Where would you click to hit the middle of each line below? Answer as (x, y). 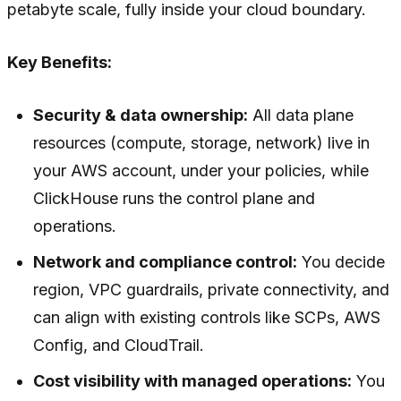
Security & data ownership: (141, 115)
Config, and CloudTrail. (119, 346)
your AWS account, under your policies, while (201, 171)
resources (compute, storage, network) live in (202, 143)
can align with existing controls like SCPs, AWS (207, 318)
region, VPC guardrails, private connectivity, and (212, 290)
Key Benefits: (60, 63)
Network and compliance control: (166, 262)
